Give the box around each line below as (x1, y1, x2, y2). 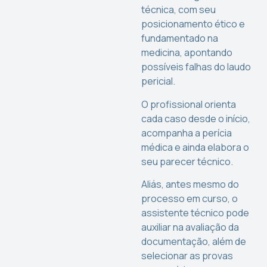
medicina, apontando (141, 46, 233, 60)
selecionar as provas (141, 249, 234, 263)
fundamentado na (141, 32, 219, 45)
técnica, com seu (141, 3, 216, 17)
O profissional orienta (141, 97, 237, 111)
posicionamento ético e (141, 17, 246, 31)
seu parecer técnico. (141, 154, 234, 168)
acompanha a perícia (141, 126, 232, 139)
